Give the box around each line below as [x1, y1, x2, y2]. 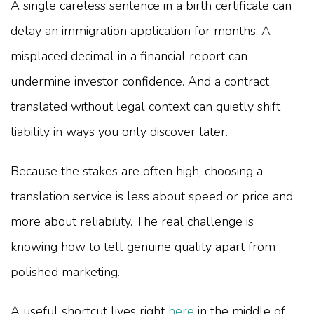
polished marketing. [11, 263, 120, 280]
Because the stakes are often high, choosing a [11, 162, 263, 179]
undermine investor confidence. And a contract [11, 72, 269, 90]
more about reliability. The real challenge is [11, 212, 254, 230]
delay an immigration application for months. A [11, 22, 271, 39]
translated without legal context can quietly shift [11, 97, 280, 115]
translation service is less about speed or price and [11, 187, 293, 205]
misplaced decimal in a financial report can [11, 47, 247, 64]
